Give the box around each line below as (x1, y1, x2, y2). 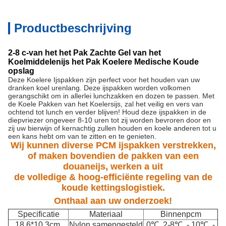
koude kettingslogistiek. (61, 183, 165, 193)
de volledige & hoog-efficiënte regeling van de (14, 172, 212, 182)
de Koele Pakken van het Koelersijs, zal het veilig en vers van (8, 100, 203, 108)
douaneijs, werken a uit (63, 161, 163, 172)
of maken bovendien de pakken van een (27, 151, 199, 161)
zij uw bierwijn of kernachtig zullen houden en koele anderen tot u (8, 124, 216, 132)
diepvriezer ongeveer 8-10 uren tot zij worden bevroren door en (8, 116, 211, 124)
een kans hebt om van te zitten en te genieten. (8, 132, 156, 140)
